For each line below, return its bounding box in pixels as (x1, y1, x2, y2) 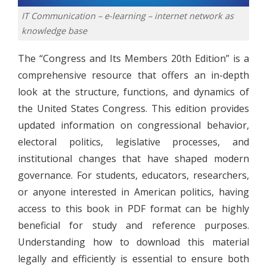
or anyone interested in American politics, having (18, 185, 249, 198)
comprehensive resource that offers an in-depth (18, 68, 249, 82)
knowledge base (21, 25, 87, 37)
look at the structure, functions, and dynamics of (18, 85, 249, 98)
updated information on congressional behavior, (18, 118, 249, 132)
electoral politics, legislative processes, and (18, 135, 249, 148)
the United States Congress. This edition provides (18, 101, 249, 115)
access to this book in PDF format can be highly (18, 201, 249, 215)
